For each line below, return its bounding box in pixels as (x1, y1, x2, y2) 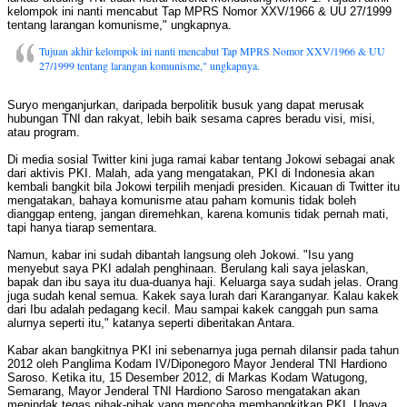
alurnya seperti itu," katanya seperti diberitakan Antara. (7, 316, 295, 331)
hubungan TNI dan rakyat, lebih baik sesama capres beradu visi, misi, (7, 112, 375, 126)
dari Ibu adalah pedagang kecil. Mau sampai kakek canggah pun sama (7, 303, 378, 317)
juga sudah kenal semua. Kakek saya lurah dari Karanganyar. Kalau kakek (7, 289, 399, 303)
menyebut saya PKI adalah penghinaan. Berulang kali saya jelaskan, (7, 262, 369, 276)
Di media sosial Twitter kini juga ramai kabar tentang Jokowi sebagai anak (7, 153, 395, 167)
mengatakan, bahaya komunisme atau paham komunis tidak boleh (7, 194, 356, 208)
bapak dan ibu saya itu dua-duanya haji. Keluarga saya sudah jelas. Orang (7, 275, 398, 290)
